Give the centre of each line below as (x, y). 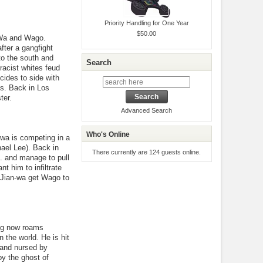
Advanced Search (147, 111)
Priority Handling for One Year (146, 23)
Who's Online (108, 134)
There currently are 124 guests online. (147, 152)
